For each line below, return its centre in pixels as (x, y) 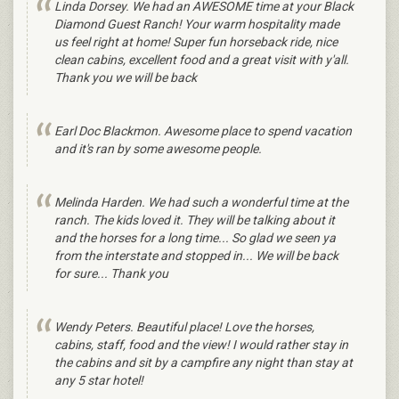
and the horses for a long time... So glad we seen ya (195, 238)
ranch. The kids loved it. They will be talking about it (195, 220)
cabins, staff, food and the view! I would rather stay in (201, 345)
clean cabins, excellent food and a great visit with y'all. (202, 60)
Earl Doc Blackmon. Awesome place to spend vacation (203, 131)
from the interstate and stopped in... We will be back (196, 256)
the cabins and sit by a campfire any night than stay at (204, 363)
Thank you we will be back (126, 78)
